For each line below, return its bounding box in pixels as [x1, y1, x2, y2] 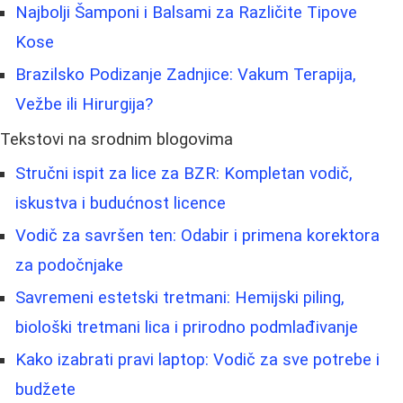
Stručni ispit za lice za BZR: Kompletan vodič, [15, 164, 353, 184]
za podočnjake [15, 255, 123, 276]
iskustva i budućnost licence [15, 193, 226, 214]
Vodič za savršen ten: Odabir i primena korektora [15, 226, 380, 246]
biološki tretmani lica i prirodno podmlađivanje [15, 318, 358, 338]
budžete [15, 380, 76, 400]
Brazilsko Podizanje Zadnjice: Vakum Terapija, [15, 65, 356, 85]
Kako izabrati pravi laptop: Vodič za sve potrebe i [15, 350, 380, 371]
